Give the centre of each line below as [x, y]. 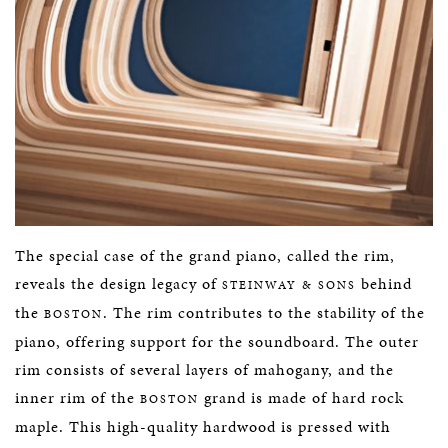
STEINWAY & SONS [289, 285]
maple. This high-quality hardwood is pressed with [203, 426]
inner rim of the [77, 397]
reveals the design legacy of [118, 283]
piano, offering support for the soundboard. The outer [217, 341]
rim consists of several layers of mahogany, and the [204, 369]
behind [384, 283]
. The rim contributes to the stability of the [264, 312]
